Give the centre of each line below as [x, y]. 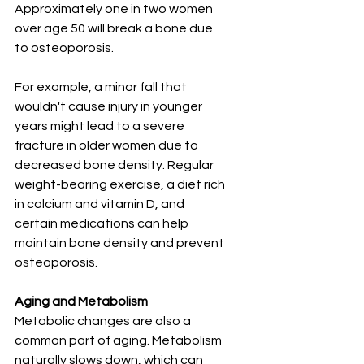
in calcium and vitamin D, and [101, 204]
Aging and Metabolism [81, 302]
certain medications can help [103, 224]
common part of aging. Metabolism [119, 341]
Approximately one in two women [115, 9]
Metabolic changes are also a [104, 321]
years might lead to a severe [101, 126]
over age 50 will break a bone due [115, 29]
